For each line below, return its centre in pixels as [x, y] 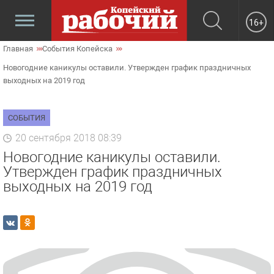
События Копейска [77, 49]
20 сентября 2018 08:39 [68, 138]
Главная [18, 49]
